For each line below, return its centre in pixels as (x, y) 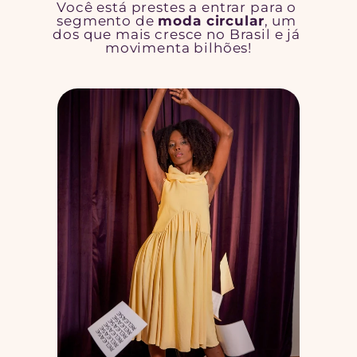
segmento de (108, 20)
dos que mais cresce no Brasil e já (177, 34)
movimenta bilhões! (178, 47)
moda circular (211, 20)
